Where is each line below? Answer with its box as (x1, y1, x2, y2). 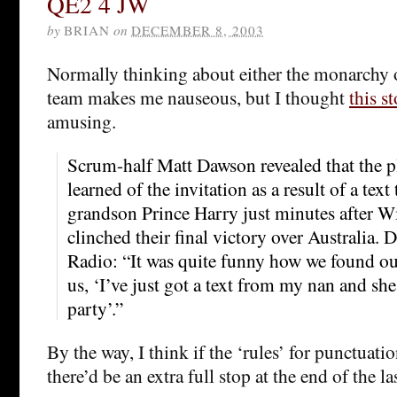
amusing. (47, 107, 116, 134)
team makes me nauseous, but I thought (47, 83, 349, 110)
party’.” (67, 294, 123, 321)
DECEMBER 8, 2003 (131, 20, 264, 39)
